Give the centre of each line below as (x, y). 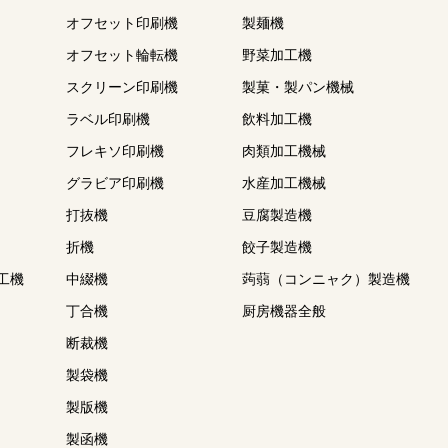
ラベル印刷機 (108, 119)
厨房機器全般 (284, 311)
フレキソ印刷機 (115, 151)
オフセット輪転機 (122, 55)
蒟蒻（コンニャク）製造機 (326, 279)
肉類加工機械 (284, 151)
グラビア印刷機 (115, 183)
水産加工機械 (284, 183)
